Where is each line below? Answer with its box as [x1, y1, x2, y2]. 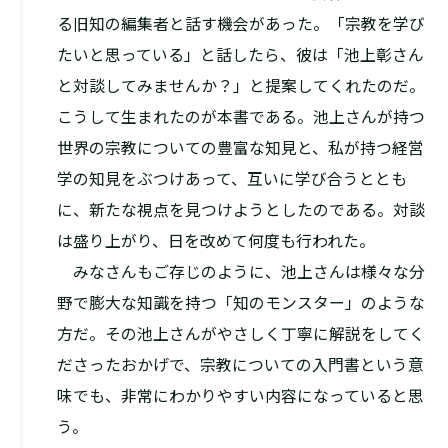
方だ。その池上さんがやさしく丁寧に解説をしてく [56, 324, 425, 344]
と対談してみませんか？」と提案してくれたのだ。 [56, 76, 425, 96]
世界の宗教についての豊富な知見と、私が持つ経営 [56, 138, 424, 158]
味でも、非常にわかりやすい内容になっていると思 [56, 386, 424, 406]
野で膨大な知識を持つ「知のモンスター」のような [56, 293, 425, 313]
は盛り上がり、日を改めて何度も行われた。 [56, 231, 375, 251]
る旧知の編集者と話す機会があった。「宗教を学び [56, 14, 425, 34]
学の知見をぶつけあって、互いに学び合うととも [56, 169, 407, 189]
